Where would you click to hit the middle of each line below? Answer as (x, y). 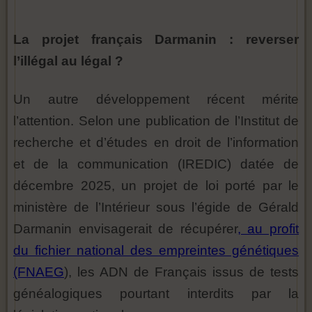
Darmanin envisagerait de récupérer (125, 229)
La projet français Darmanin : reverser (156, 39)
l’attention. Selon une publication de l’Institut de (156, 121)
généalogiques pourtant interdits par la (156, 294)
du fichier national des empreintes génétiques (156, 250)
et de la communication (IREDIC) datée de (156, 164)
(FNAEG (39, 272)
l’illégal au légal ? (68, 61)
